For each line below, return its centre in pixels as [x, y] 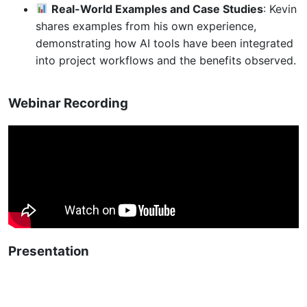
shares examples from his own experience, [146, 26]
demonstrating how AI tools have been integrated [164, 43]
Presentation [49, 251]
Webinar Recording [68, 103]
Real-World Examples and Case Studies [158, 9]
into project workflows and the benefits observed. [166, 60]
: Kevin [280, 9]
